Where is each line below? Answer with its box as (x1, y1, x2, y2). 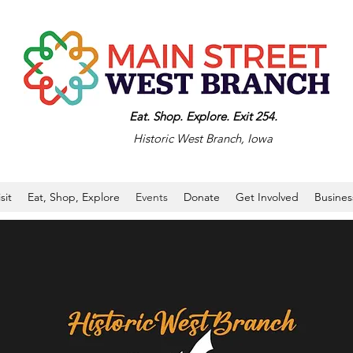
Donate (184, 190, 221, 204)
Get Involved (236, 190, 299, 204)
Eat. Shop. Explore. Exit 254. (128, 109, 277, 124)
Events (136, 190, 169, 204)
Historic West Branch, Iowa (133, 131, 273, 146)
